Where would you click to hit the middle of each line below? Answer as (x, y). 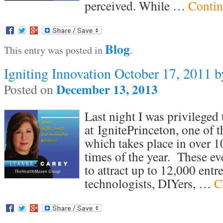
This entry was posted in (54, 50)
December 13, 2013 (107, 90)
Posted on (30, 89)
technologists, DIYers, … (149, 183)
